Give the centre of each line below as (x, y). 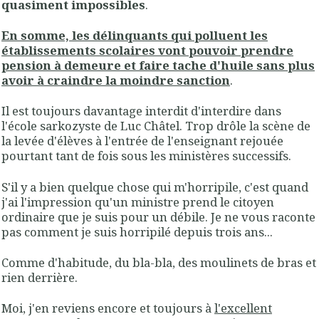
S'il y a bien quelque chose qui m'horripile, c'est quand (155, 187)
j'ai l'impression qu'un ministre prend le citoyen (138, 202)
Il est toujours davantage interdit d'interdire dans (141, 111)
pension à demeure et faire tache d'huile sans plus (158, 65)
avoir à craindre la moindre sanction (116, 80)
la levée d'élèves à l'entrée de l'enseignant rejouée (142, 141)
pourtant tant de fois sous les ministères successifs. (146, 156)
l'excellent (243, 308)
